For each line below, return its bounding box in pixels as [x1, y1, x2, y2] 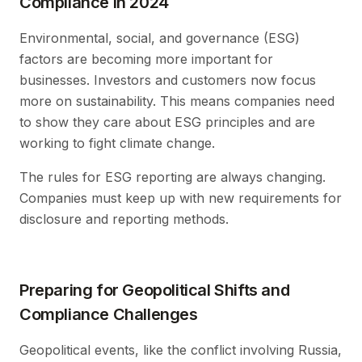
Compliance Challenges [19, 304, 198, 324]
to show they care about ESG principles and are [19, 113, 315, 130]
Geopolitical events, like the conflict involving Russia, [19, 341, 342, 358]
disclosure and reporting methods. [19, 210, 229, 227]
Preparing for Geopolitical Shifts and [19, 280, 290, 300]
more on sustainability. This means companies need [19, 92, 335, 109]
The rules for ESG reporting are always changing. [19, 168, 326, 185]
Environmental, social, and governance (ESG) [19, 29, 300, 46]
